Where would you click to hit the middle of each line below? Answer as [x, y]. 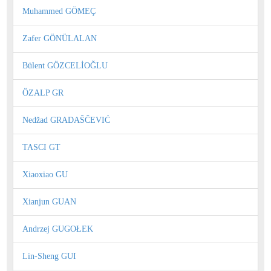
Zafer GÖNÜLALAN [60, 38]
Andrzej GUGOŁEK [58, 229]
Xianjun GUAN [49, 201]
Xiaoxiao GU [45, 174]
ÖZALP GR [43, 93]
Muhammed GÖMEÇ [59, 11]
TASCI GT [41, 147]
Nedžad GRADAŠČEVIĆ [66, 120]
